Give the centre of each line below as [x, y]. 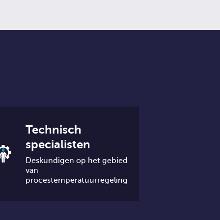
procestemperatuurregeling [77, 180]
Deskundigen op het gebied [77, 161]
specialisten [58, 144]
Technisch [54, 130]
